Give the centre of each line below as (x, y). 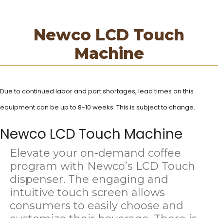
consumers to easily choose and (97, 205)
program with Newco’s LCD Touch (102, 166)
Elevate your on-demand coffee (95, 153)
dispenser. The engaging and (89, 179)
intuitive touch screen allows (87, 192)
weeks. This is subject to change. (143, 107)
